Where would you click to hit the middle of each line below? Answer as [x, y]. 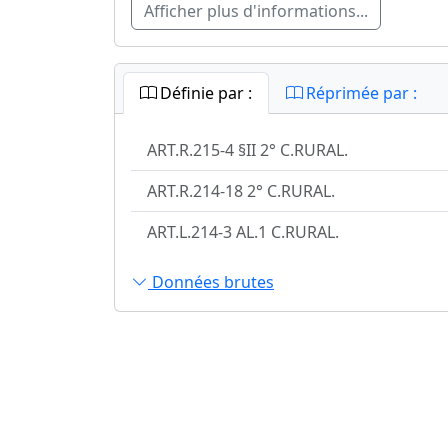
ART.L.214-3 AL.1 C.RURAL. [243, 232]
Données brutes [211, 282]
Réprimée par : [359, 93]
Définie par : [204, 93]
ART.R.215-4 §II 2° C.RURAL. [247, 150]
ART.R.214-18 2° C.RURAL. [241, 191]
